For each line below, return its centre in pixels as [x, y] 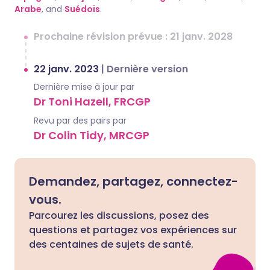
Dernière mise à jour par [84, 86]
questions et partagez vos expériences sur [133, 230]
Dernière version [147, 69]
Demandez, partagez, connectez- [133, 181]
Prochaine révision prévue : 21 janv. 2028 [133, 36]
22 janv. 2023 [67, 69]
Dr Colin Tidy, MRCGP [92, 135]
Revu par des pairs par [80, 120]
